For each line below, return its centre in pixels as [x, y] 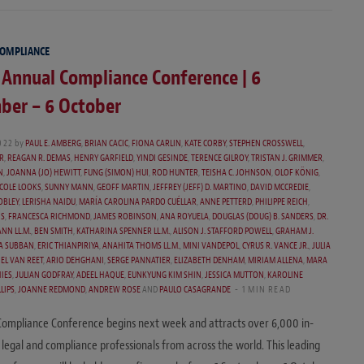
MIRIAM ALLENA [275, 260]
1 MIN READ [266, 289]
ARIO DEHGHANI [75, 260]
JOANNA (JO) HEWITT [43, 172]
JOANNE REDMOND [52, 289]
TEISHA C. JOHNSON [236, 172]
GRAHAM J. [295, 230]
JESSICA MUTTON [234, 274]
